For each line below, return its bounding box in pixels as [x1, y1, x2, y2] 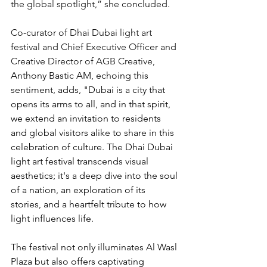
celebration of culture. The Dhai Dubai [11, 141, 175, 153]
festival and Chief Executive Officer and [11, 41, 179, 53]
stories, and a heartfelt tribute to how [11, 198, 169, 210]
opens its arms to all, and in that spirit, [11, 98, 173, 110]
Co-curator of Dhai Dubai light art [11, 27, 154, 39]
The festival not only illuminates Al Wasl [11, 241, 179, 253]
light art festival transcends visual [11, 156, 151, 167]
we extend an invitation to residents [11, 113, 163, 125]
